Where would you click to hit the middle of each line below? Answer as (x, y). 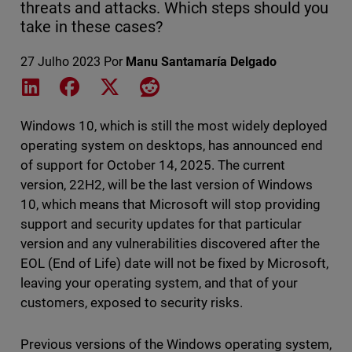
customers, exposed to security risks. (133, 303)
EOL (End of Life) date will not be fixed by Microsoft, (174, 264)
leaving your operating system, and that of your (159, 283)
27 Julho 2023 (60, 62)
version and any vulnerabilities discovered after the (170, 244)
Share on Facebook (136, 86)
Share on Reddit (202, 86)
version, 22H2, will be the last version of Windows (167, 185)
